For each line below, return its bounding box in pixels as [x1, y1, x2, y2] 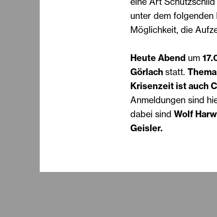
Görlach [130, 66, 165, 77]
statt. [165, 66, 187, 77]
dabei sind [130, 108, 174, 120]
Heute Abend [130, 52, 186, 63]
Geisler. [130, 122, 163, 134]
